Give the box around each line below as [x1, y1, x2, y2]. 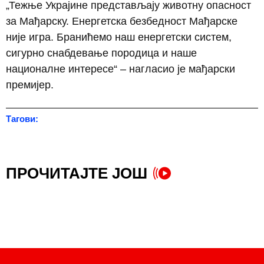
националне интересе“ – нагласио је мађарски [6, 63, 235, 75]
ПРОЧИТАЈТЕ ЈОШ [6, 164, 147, 182]
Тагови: [6, 113, 38, 124]
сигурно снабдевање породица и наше [6, 47, 197, 60]
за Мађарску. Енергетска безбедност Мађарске [6, 15, 237, 28]
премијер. [6, 79, 54, 91]
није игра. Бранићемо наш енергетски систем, [6, 31, 232, 44]
